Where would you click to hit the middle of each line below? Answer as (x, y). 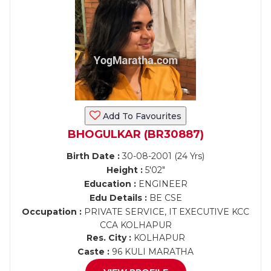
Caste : (93, 252)
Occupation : (52, 212)
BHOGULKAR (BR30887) (135, 134)
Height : (124, 170)
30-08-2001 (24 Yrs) (162, 156)
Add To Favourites (141, 116)
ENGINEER (162, 184)
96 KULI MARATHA (152, 252)
